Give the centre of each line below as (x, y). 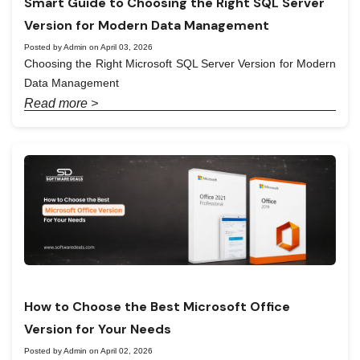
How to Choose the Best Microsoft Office (157, 306)
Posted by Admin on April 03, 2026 (88, 47)
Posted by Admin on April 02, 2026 (88, 350)
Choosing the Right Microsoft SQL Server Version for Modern (180, 63)
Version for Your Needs (98, 329)
